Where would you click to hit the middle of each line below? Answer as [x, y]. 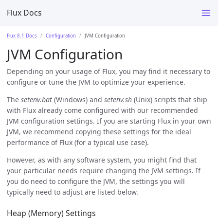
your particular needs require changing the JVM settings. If [104, 170]
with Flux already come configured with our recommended [102, 110]
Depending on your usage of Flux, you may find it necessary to [109, 71]
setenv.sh [118, 99]
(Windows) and [78, 99]
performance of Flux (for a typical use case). [78, 142]
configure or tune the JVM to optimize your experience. [96, 82]
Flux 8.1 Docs [22, 36]
